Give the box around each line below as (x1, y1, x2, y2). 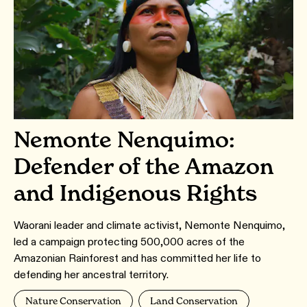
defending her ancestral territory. (14, 268, 169, 281)
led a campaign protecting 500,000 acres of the (14, 235, 245, 248)
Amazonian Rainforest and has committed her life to (14, 251, 261, 265)
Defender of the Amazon (14, 153, 273, 180)
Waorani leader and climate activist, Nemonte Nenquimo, (14, 219, 285, 232)
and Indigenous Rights (14, 180, 257, 206)
